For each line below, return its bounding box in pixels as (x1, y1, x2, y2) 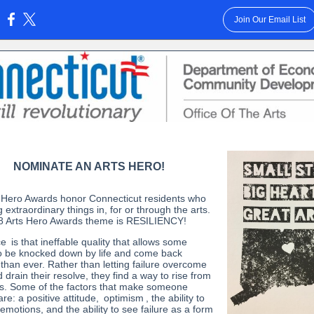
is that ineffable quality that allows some (8, 236, 187, 247)
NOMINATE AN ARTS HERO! (13, 161, 165, 172)
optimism (104, 292, 144, 303)
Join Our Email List (233, 15, 306, 25)
